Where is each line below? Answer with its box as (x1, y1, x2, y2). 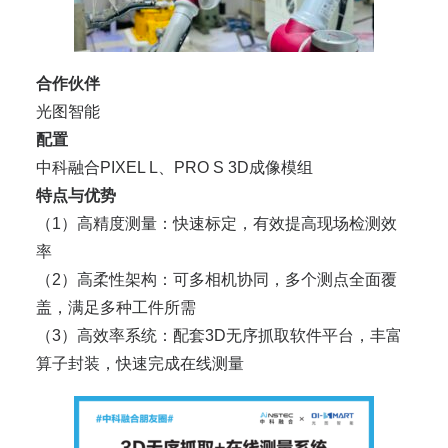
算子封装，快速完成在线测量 (36, 355, 244, 373)
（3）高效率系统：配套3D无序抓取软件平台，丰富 (36, 327, 402, 345)
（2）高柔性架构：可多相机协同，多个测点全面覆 (36, 271, 397, 289)
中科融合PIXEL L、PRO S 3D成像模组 (36, 159, 313, 177)
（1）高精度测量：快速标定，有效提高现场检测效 (36, 215, 397, 233)
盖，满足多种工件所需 (36, 299, 196, 317)
